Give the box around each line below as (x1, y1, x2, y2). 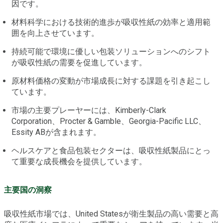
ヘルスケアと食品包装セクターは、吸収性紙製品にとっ (11, 145, 211, 155)
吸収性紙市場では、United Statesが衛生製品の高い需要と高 (4, 209, 219, 219)
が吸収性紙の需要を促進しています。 (11, 57, 147, 67)
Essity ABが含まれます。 (11, 127, 101, 137)
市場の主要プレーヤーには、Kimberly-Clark (11, 105, 166, 115)
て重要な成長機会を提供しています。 (11, 156, 147, 166)
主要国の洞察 (4, 185, 52, 195)
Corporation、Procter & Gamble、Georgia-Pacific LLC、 (11, 116, 206, 126)
